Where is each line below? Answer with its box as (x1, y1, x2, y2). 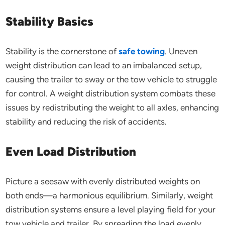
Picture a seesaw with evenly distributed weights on (6, 176, 200, 186)
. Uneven (165, 46, 198, 56)
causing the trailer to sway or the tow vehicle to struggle (6, 74, 217, 84)
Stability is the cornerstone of (6, 46, 119, 56)
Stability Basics (6, 14, 94, 29)
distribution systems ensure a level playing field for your (6, 204, 216, 214)
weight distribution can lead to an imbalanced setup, (6, 60, 202, 70)
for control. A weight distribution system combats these (6, 88, 216, 98)
